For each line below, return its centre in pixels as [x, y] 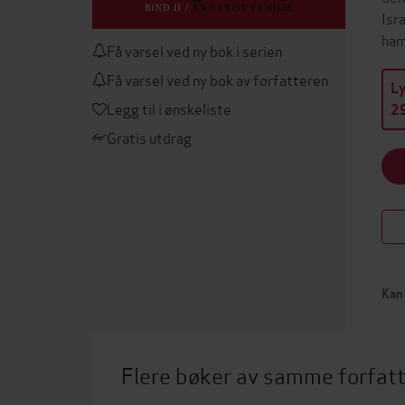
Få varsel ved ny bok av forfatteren [217, 79]
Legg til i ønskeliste [169, 108]
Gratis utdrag [149, 137]
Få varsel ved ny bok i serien [194, 50]
